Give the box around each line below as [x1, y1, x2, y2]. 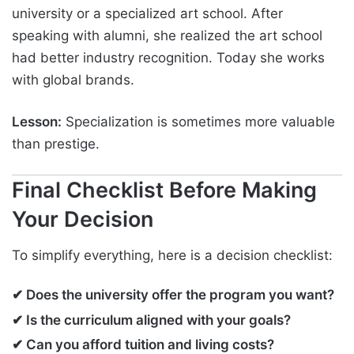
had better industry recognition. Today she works [12, 49, 325, 66]
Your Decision [12, 205, 153, 232]
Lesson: [12, 113, 62, 130]
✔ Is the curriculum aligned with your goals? [12, 311, 291, 328]
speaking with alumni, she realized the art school [12, 27, 322, 43]
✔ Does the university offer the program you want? [12, 287, 334, 303]
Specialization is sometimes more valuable [62, 113, 335, 130]
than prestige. [12, 135, 100, 152]
